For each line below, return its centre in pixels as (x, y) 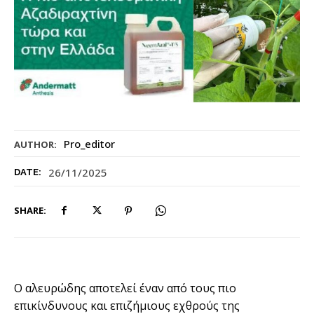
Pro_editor (89, 144)
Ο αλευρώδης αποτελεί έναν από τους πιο (125, 288)
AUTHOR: (35, 145)
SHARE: (30, 211)
